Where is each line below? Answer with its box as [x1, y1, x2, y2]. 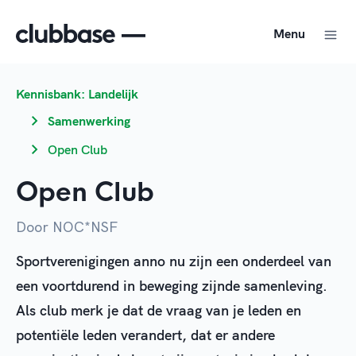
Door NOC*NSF [16, 218, 118, 236]
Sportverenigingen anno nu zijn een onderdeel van [16, 252, 331, 270]
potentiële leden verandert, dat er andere [16, 326, 275, 344]
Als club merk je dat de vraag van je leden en [16, 301, 301, 319]
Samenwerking [48, 113, 130, 129]
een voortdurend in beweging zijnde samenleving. [16, 277, 327, 295]
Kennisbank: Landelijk [16, 86, 138, 102]
